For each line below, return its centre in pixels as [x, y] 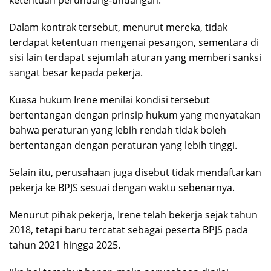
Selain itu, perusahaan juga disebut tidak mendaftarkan [135, 173]
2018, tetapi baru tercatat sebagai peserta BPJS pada [129, 230]
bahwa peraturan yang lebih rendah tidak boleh [118, 130]
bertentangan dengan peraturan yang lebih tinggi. [123, 145]
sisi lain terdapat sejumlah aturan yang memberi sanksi [135, 58]
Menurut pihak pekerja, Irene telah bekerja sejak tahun [133, 215]
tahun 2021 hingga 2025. [65, 245]
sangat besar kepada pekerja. [76, 73]
